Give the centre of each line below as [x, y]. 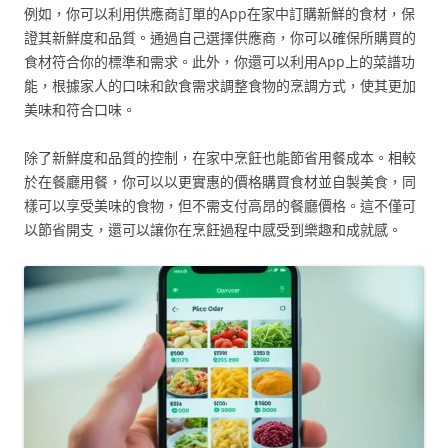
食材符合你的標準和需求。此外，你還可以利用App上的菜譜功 [219, 61]
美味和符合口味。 [80, 109]
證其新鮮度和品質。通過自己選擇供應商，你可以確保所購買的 [220, 37]
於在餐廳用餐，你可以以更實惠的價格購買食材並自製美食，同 [220, 181]
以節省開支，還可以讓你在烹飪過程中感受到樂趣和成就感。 [213, 229]
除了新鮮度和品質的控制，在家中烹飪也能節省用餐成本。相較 [220, 157]
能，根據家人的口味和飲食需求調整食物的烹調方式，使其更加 [220, 85]
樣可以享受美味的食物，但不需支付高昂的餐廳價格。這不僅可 [220, 205]
